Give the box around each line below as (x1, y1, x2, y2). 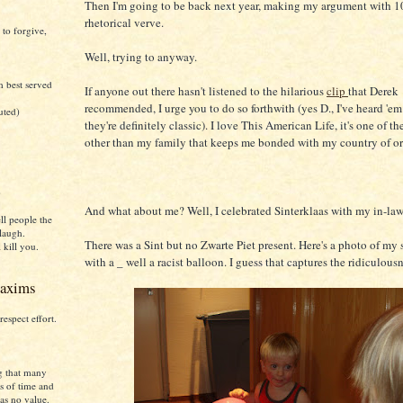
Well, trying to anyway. (85, 49, 197, 65)
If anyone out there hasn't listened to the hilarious (85, 83, 327, 99)
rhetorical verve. (85, 14, 164, 31)
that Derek (348, 83, 399, 99)
